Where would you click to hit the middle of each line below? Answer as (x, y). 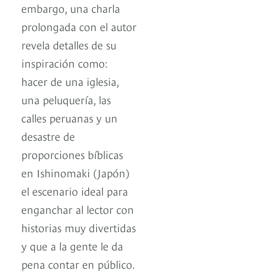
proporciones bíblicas (72, 154)
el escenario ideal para (75, 191)
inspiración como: (65, 63)
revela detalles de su (69, 44)
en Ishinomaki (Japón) (75, 172)
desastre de (48, 136)
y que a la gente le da (72, 246)
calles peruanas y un (69, 118)
